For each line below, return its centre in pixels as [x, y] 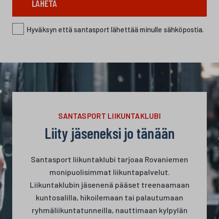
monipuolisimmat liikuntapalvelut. [109, 172]
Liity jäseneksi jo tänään [109, 132]
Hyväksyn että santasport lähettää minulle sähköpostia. [115, 30]
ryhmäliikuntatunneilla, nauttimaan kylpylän [109, 210]
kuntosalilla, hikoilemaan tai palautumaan [109, 197]
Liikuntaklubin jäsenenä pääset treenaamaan [109, 185]
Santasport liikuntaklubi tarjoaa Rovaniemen [109, 159]
